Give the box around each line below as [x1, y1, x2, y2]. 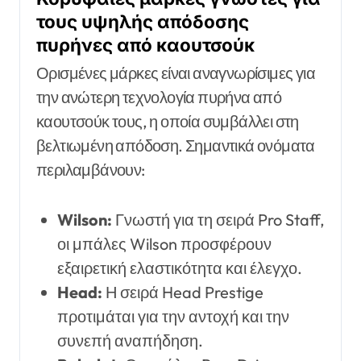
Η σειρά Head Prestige [102, 282, 263, 303]
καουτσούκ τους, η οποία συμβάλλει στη [36, 111, 299, 132]
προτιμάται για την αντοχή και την [56, 306, 289, 327]
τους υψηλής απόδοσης [36, 10, 249, 33]
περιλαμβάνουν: [36, 160, 145, 180]
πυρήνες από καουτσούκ [36, 34, 255, 56]
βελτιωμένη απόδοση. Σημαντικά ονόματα [36, 135, 315, 156]
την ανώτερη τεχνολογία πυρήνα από [36, 87, 282, 108]
